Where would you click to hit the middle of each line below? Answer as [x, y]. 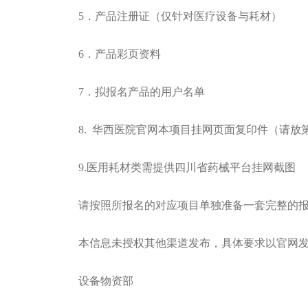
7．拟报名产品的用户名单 [142, 92]
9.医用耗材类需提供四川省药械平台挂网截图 [187, 167]
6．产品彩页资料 [120, 54]
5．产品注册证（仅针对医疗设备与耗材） [180, 16]
